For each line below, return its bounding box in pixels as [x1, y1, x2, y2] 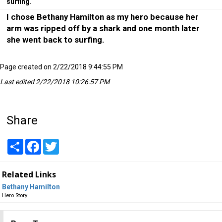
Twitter [59, 138, 82, 147]
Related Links [2, 168, 56, 180]
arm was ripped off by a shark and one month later [6, 23, 200, 34]
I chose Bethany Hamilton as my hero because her [6, 12, 199, 22]
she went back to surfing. [6, 35, 105, 45]
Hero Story [2, 192, 28, 199]
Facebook [41, 138, 72, 147]
